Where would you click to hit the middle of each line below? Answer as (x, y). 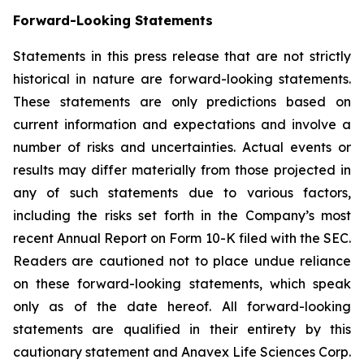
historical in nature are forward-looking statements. (182, 79)
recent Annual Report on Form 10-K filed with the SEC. (182, 238)
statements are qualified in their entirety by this (182, 329)
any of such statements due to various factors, (182, 193)
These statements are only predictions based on (182, 102)
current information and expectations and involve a (182, 124)
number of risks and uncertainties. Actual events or (182, 147)
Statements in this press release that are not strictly (182, 56)
